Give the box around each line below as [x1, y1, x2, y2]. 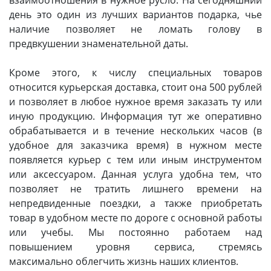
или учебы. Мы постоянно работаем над [9, 226, 262, 239]
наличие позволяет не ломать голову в [9, 22, 262, 36]
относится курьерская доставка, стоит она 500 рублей [9, 80, 262, 94]
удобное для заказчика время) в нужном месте [9, 139, 262, 152]
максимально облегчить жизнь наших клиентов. [9, 255, 238, 268]
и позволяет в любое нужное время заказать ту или [9, 95, 262, 108]
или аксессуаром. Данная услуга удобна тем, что [9, 168, 262, 181]
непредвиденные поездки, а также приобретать [9, 197, 262, 210]
